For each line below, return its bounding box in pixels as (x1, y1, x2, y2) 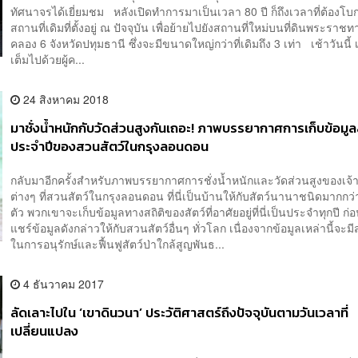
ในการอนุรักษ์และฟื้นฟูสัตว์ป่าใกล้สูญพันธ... (10, 235, 225, 252)
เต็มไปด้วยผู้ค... (10, 51, 86, 68)
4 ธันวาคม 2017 (20, 275, 105, 292)
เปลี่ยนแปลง (10, 320, 79, 341)
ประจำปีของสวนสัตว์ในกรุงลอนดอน (10, 137, 209, 157)
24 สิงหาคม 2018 (20, 91, 109, 108)
